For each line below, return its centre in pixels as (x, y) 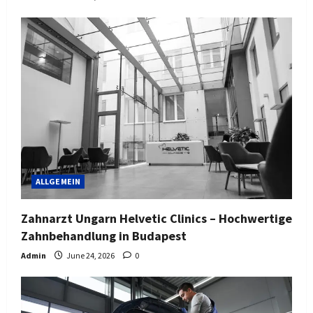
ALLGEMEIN (58, 182)
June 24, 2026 (90, 256)
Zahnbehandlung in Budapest (104, 236)
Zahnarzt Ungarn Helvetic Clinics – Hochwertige (156, 219)
